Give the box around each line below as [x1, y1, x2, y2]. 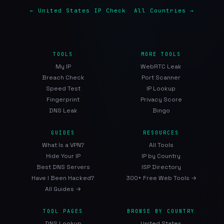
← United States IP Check [30, 7, 126, 14]
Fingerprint [46, 95, 79, 103]
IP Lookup [146, 84, 175, 92]
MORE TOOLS [141, 51, 181, 57]
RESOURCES [143, 129, 179, 136]
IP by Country [141, 152, 180, 160]
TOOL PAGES [43, 208, 83, 214]
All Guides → [45, 185, 81, 193]
